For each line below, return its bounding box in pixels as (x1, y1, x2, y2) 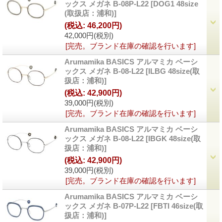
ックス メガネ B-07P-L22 (64, 201, 151, 210)
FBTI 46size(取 (153, 201, 203, 210)
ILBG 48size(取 (148, 66, 200, 75)
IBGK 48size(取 (148, 134, 201, 143)
